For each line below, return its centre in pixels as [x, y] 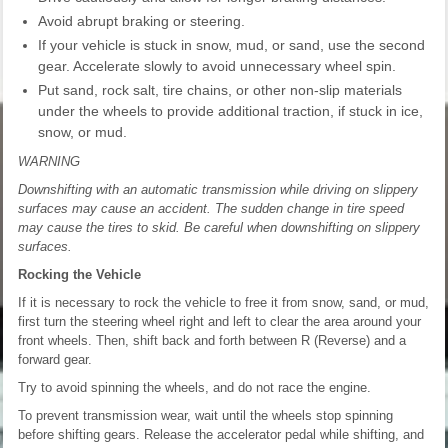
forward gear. [55, 359]
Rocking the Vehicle [79, 274]
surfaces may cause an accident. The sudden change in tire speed [211, 208]
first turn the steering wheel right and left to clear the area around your [219, 321]
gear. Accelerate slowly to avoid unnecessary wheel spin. [217, 65]
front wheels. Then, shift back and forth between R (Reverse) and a [212, 340]
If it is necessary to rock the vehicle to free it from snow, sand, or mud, [223, 302]
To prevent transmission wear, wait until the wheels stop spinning [205, 415]
